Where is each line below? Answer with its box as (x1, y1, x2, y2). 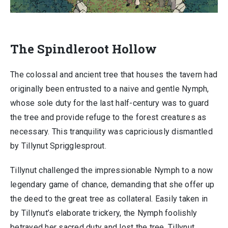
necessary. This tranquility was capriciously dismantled (10, 127, 213, 136)
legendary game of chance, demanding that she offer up (10, 180, 215, 189)
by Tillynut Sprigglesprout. (10, 141, 106, 151)
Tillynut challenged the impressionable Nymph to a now (10, 165, 213, 175)
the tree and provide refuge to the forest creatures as (10, 112, 207, 122)
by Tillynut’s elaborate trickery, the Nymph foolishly (10, 208, 197, 218)
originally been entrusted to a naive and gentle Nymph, (10, 84, 209, 94)
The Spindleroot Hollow (10, 41, 157, 57)
